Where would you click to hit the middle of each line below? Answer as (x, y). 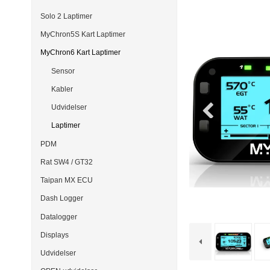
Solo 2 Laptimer (66, 16)
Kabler (62, 89)
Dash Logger (62, 199)
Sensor (63, 71)
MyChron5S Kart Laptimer (83, 35)
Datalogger (59, 217)
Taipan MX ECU (67, 181)
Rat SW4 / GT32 (67, 162)
